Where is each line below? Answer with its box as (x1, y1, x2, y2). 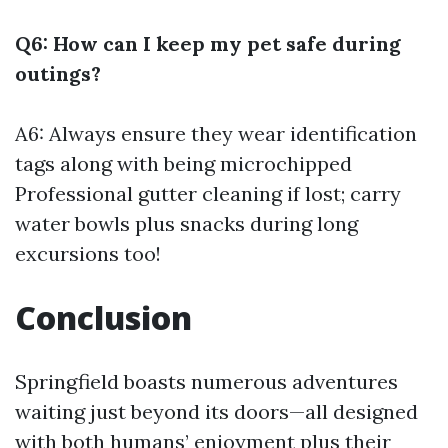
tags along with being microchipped (15, 151, 352, 176)
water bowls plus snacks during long (15, 211, 358, 236)
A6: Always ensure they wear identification (15, 121, 417, 146)
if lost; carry (282, 181, 401, 206)
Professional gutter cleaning (15, 181, 282, 206)
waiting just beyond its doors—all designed (15, 399, 418, 424)
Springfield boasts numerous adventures (15, 369, 398, 394)
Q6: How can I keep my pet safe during (15, 31, 401, 56)
